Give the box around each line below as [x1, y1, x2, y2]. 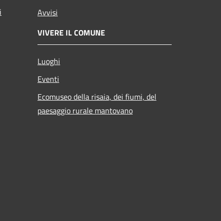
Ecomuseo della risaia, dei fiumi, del [37, 90, 156, 103]
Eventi [37, 73, 59, 85]
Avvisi [37, 6, 58, 18]
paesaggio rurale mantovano [37, 104, 133, 116]
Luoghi [37, 55, 60, 67]
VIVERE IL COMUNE [37, 26, 105, 38]
